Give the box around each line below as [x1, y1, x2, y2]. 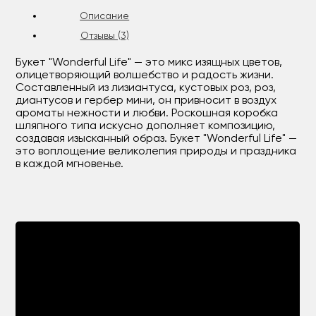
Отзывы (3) [80, 31, 129, 41]
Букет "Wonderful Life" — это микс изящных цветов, [16, 57, 283, 68]
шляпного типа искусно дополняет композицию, [16, 121, 276, 132]
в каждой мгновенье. [16, 159, 124, 170]
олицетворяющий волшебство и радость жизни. [16, 70, 274, 81]
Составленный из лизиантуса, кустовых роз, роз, [16, 83, 276, 94]
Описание [80, 11, 130, 21]
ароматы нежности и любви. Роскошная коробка [16, 108, 279, 119]
